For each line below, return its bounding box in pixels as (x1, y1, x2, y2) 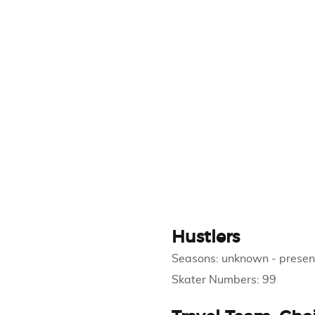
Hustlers (171, 229, 240, 246)
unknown (221, 253, 269, 264)
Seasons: (171, 253, 221, 264)
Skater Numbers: (171, 274, 262, 285)
